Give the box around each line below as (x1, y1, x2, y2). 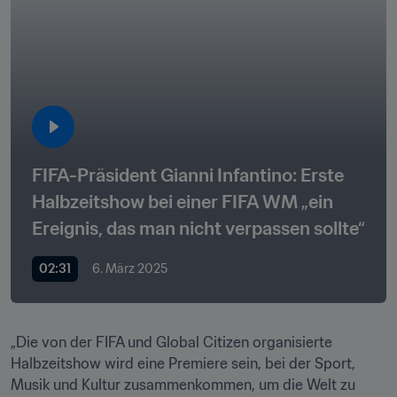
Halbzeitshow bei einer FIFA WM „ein (32, 191, 333, 214)
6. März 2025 (92, 261, 167, 276)
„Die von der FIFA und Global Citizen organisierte (11, 333, 332, 351)
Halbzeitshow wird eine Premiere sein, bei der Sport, (11, 354, 355, 372)
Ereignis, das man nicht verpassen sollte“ (32, 217, 365, 240)
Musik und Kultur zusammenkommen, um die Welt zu (11, 376, 355, 393)
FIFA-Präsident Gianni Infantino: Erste (32, 164, 344, 187)
